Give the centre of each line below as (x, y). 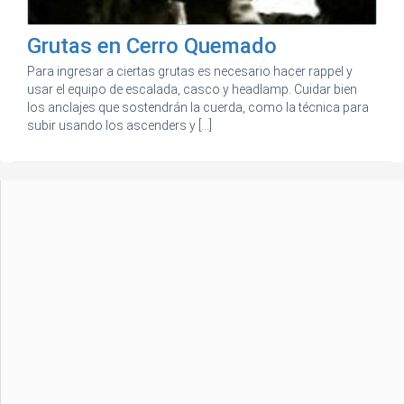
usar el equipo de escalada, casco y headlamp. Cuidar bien (192, 90)
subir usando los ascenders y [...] (119, 126)
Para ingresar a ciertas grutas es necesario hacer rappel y (190, 72)
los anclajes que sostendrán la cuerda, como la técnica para (198, 108)
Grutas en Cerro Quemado (152, 46)
